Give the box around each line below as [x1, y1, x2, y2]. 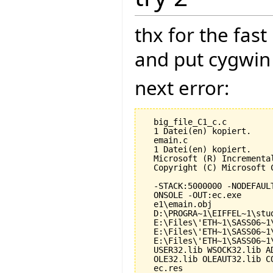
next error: [135, 74, 229, 101]
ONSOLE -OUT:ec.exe [144, 190, 241, 200]
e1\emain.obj [144, 199, 212, 209]
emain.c [144, 135, 188, 145]
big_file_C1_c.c [144, 116, 227, 127]
